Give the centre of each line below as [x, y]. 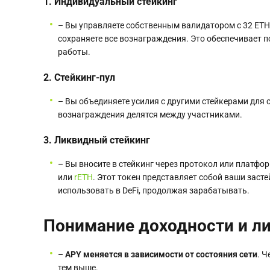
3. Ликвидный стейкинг [97, 140]
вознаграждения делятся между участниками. [150, 115]
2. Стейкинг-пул [79, 78]
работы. [74, 52]
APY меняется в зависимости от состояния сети [161, 255]
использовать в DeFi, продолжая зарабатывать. [154, 191]
